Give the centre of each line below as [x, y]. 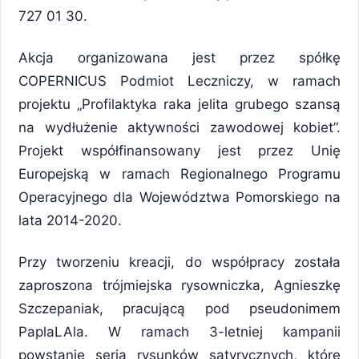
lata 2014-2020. [70, 220]
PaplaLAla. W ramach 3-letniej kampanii [179, 331]
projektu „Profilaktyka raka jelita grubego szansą [179, 104]
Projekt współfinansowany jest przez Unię [179, 150]
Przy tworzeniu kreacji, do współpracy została [179, 262]
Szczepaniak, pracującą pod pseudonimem [179, 308]
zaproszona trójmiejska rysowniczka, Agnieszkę [179, 285]
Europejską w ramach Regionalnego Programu [179, 173]
